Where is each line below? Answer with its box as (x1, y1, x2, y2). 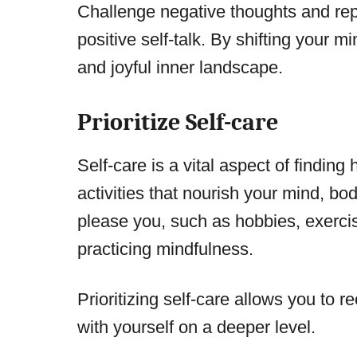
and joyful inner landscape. (77, 57, 283, 78)
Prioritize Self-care (77, 108, 278, 137)
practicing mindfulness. (77, 239, 253, 260)
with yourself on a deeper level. (77, 317, 316, 338)
